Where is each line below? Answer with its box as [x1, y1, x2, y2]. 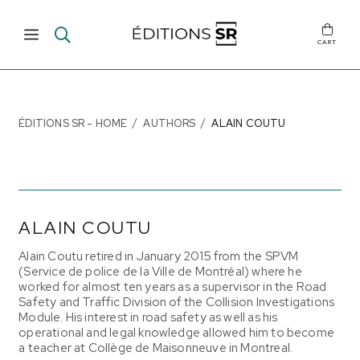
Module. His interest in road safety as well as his [18, 309, 278, 326]
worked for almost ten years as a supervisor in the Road [18, 279, 327, 296]
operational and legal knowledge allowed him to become [18, 325, 335, 342]
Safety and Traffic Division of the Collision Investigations [18, 294, 335, 311]
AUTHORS [143, 117, 196, 130]
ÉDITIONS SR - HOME [18, 117, 128, 130]
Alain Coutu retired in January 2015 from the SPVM [18, 248, 299, 265]
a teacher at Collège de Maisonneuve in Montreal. [18, 340, 293, 357]
